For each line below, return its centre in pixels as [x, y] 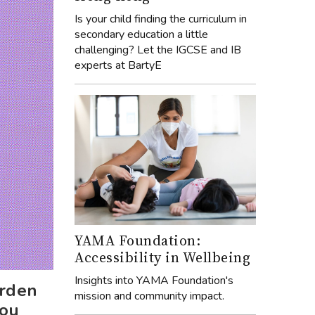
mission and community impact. [149, 296]
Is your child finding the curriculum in [161, 19]
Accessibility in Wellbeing [162, 257]
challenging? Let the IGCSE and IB [158, 50]
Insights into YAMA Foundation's [154, 280]
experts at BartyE [118, 66]
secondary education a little [141, 35]
